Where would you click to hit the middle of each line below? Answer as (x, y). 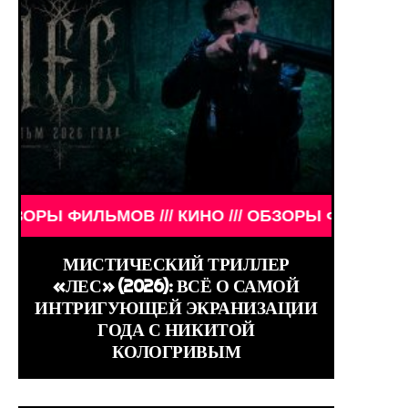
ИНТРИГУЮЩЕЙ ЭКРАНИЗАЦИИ (176, 307)
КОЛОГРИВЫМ (176, 351)
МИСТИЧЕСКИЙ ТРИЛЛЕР (176, 264)
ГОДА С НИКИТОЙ (176, 329)
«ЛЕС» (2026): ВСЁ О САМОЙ (176, 286)
